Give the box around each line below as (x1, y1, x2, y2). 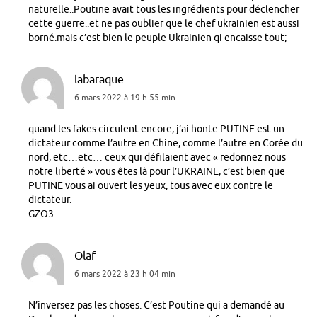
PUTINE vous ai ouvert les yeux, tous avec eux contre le (28, 180, 273, 192)
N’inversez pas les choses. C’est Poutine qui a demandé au (28, 299, 284, 312)
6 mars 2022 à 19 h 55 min (74, 92, 175, 104)
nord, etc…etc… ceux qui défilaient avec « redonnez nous (28, 151, 286, 164)
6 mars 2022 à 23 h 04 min (74, 268, 175, 280)
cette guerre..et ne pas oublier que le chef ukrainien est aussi (28, 17, 299, 30)
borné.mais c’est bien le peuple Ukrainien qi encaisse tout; (28, 31, 287, 44)
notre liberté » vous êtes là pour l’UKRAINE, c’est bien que (28, 166, 285, 178)
